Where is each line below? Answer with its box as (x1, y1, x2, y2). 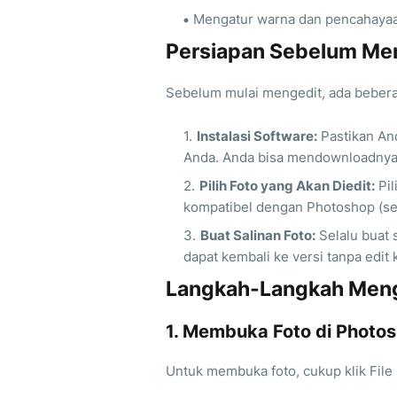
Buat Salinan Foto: (200, 227, 315, 245)
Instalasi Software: (197, 128, 317, 145)
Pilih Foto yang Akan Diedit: (199, 177, 375, 195)
